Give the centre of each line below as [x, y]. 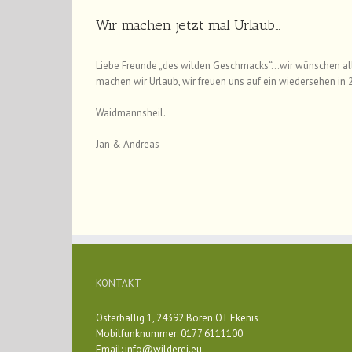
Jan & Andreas [128, 144]
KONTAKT [119, 283]
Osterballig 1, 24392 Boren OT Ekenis [177, 318]
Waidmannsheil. [131, 113]
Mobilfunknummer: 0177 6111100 [169, 334]
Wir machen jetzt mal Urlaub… [188, 25]
